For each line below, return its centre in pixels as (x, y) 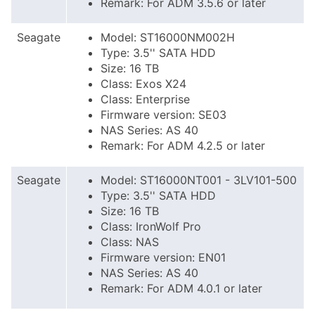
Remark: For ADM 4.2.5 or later (183, 146)
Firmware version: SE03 (163, 115)
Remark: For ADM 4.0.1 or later (181, 288)
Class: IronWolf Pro (151, 226)
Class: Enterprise (145, 99)
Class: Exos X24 (143, 84)
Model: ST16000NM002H (168, 37)
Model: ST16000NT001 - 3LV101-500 (199, 180)
